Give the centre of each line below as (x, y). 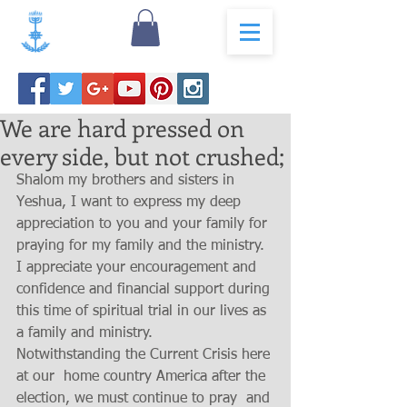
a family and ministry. (91, 333)
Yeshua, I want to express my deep (131, 203)
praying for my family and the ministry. (143, 246)
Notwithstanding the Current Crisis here (145, 355)
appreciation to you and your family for (144, 224)
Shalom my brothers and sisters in (128, 181)
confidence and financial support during (145, 290)
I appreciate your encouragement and (141, 268)
